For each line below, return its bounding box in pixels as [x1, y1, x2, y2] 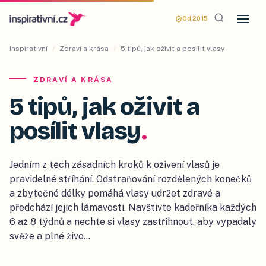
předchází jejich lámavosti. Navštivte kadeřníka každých [9, 202, 256, 213]
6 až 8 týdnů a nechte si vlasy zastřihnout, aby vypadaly [9, 216, 256, 227]
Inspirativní [9, 45, 47, 53]
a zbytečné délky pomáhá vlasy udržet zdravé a [9, 188, 220, 199]
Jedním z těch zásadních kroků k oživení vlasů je [9, 159, 220, 170]
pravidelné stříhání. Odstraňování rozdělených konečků [9, 173, 252, 185]
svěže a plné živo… [9, 230, 90, 242]
